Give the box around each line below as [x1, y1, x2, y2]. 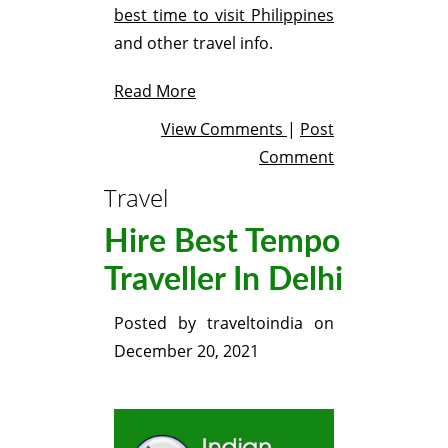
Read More [114, 79, 196, 102]
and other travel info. [114, 31, 273, 54]
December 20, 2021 [114, 340, 259, 362]
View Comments [161, 117, 287, 140]
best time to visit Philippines [114, 3, 334, 26]
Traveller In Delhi [104, 264, 343, 296]
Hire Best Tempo [104, 226, 340, 258]
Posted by [114, 312, 207, 334]
